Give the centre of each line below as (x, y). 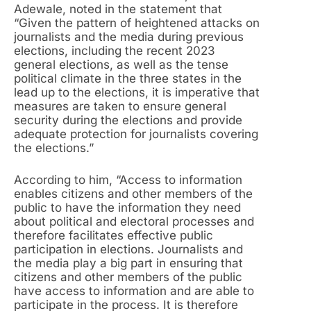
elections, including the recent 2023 (115, 51)
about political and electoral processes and (134, 221)
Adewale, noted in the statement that (118, 9)
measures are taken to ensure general (120, 107)
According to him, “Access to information (128, 179)
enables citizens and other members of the (133, 193)
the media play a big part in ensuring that (128, 263)
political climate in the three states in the (128, 79)
